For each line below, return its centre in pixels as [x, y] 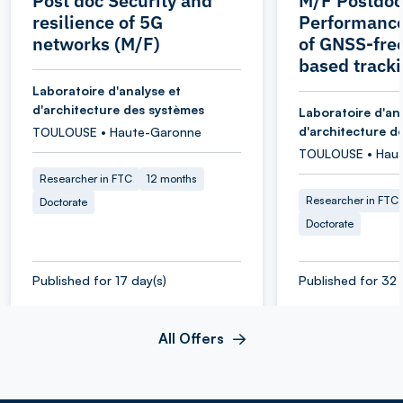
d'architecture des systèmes [118, 109]
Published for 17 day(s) [99, 280]
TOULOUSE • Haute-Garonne [117, 131]
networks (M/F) [96, 43]
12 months [172, 178]
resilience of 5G [98, 22]
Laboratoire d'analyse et [107, 90]
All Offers [191, 338]
